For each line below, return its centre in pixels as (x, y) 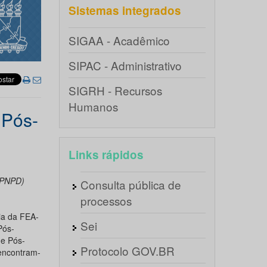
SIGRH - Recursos (115, 90)
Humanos (93, 106)
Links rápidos (106, 155)
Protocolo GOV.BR (127, 251)
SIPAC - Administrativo (125, 65)
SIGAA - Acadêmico (119, 40)
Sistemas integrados (125, 10)
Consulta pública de (131, 184)
